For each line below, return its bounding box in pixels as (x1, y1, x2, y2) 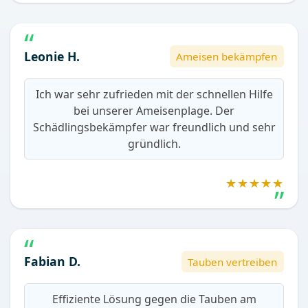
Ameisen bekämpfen (176, 49, 278, 64)
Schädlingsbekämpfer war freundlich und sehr (32, 120, 276, 135)
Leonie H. (24, 47, 80, 65)
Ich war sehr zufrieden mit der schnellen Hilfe (35, 87, 273, 102)
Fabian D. (24, 253, 80, 270)
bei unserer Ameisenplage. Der (74, 103, 234, 119)
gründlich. (127, 136, 181, 152)
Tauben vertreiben (188, 254, 278, 269)
